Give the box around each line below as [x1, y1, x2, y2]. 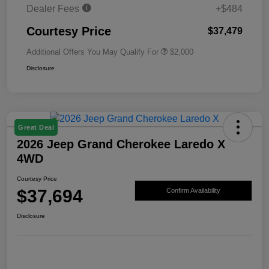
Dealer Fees [26, 4, 82, 14]
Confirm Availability [166, 186, 220, 194]
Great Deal [18, 124, 54, 131]
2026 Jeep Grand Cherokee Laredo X [17, 138, 225, 151]
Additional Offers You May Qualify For [26, 47, 159, 57]
